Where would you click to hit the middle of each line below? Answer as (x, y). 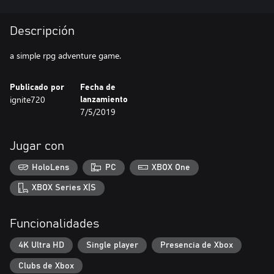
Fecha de (98, 87)
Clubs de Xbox (46, 266)
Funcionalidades (54, 224)
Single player (112, 245)
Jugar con (37, 146)
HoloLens (51, 167)
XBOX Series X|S (64, 188)
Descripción (42, 31)
